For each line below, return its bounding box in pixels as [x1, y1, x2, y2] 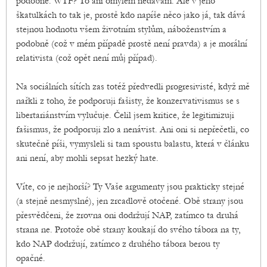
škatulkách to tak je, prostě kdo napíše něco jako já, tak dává [16, 10, 246, 21]
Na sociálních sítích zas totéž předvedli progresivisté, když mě [16, 81, 250, 92]
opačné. [16, 253, 45, 264]
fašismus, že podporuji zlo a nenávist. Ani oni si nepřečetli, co [16, 124, 249, 135]
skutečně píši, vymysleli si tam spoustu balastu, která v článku [16, 138, 249, 150]
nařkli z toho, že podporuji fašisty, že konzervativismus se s [16, 95, 240, 107]
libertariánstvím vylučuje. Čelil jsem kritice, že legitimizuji [16, 110, 234, 121]
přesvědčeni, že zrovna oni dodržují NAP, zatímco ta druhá [16, 210, 238, 221]
